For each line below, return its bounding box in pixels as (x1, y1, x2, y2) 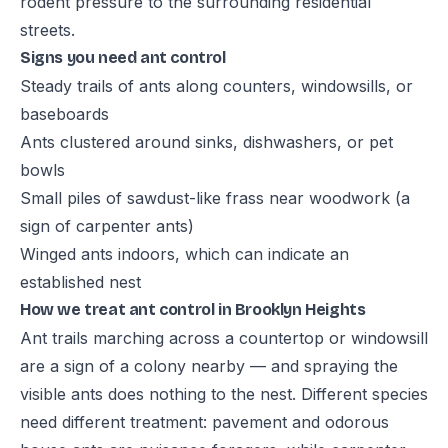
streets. (20, 20, 75, 40)
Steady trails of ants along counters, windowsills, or (20, 76, 413, 96)
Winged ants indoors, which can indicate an (20, 244, 349, 264)
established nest (20, 272, 141, 292)
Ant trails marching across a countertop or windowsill (20, 328, 428, 348)
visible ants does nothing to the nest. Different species (20, 384, 428, 404)
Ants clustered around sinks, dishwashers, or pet (20, 132, 393, 152)
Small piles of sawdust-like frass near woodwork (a (20, 188, 410, 208)
